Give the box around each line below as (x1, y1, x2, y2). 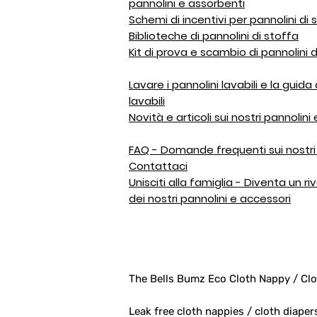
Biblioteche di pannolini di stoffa (129, 28, 299, 43)
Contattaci (129, 158, 188, 173)
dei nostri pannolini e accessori (129, 191, 291, 206)
